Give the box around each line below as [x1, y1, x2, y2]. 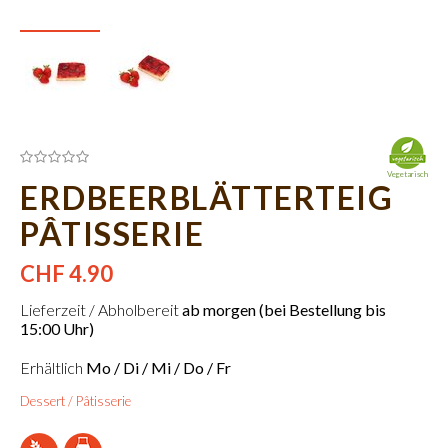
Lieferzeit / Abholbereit [20, 300, 182, 319]
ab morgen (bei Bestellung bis [182, 300, 386, 319]
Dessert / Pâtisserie [20, 393, 131, 409]
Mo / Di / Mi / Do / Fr [86, 358, 231, 377]
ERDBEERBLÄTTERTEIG [20, 178, 393, 217]
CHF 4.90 [20, 260, 113, 287]
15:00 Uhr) [20, 319, 94, 338]
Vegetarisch [387, 169, 428, 179]
